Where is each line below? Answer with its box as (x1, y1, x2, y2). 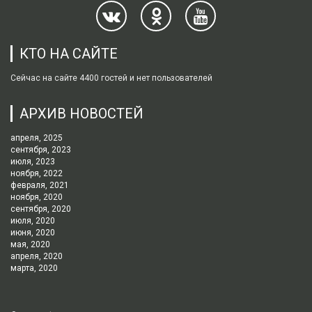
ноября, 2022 (10, 168, 63, 178)
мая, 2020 (10, 239, 50, 249)
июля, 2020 (10, 215, 55, 226)
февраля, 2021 (10, 180, 69, 190)
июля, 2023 (10, 156, 55, 166)
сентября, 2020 (10, 203, 71, 214)
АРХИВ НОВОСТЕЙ (19, 104, 143, 122)
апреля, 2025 (10, 132, 63, 143)
